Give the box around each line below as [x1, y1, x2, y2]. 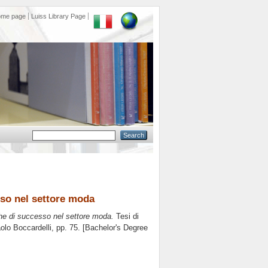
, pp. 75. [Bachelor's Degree [51, 223, 148, 233]
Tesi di [114, 212, 139, 221]
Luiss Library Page [31, 13, 86, 20]
